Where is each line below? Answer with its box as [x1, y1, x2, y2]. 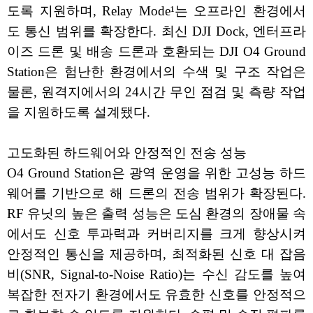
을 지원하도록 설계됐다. [7, 104, 150, 119]
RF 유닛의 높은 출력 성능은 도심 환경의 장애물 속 [7, 205, 306, 221]
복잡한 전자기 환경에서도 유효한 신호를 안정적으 [7, 286, 306, 302]
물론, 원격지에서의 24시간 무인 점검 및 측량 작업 [7, 84, 306, 99]
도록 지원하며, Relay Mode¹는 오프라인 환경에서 [7, 3, 306, 18]
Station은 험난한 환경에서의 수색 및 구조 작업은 [7, 64, 306, 79]
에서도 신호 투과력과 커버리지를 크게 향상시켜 [7, 226, 306, 241]
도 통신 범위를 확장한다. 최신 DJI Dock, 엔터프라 [7, 23, 306, 38]
